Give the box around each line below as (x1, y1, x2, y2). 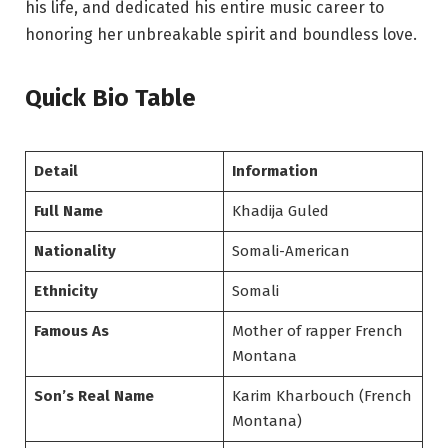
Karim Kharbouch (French (231, 387, 412, 406)
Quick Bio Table (25, 83, 196, 112)
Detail (33, 162, 78, 181)
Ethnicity (33, 282, 98, 301)
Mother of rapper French (231, 322, 403, 341)
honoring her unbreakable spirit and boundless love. (25, 24, 417, 44)
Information (231, 162, 318, 181)
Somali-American (231, 242, 350, 261)
